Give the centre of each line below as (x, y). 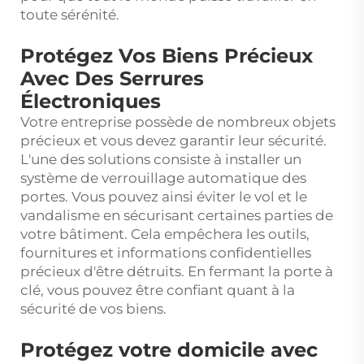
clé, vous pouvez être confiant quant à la (158, 290)
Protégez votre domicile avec (169, 350)
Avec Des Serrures (112, 79)
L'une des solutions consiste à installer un (161, 160)
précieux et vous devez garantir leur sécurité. (173, 141)
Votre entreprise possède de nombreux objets (178, 122)
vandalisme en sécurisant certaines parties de (177, 216)
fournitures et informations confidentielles (166, 253)
